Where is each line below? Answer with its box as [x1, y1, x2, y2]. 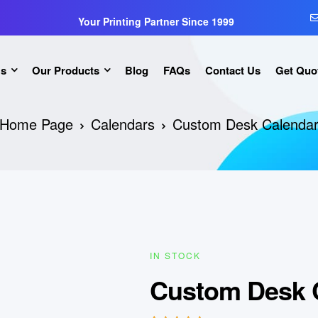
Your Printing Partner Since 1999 [77, 14, 234, 28]
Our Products [31, 62, 99, 78]
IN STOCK [150, 249, 202, 261]
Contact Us [204, 62, 261, 78]
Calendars [91, 114, 155, 134]
